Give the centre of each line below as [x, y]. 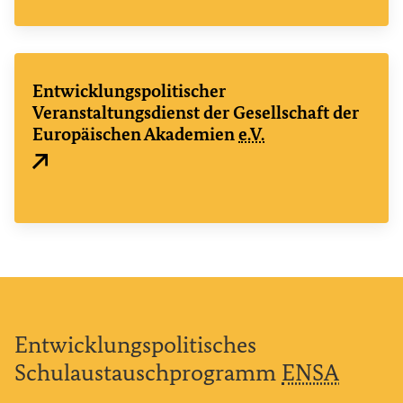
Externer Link [66, 175]
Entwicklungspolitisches [135, 345]
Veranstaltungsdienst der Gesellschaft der [196, 113]
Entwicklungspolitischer [129, 91]
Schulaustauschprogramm [148, 372]
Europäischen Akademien [135, 134]
